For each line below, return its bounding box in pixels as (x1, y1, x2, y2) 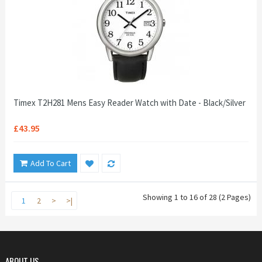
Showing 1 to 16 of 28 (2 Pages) (143, 192, 251, 202)
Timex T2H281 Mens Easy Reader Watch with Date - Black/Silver (13, 97, 246, 108)
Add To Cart (30, 158, 71, 168)
